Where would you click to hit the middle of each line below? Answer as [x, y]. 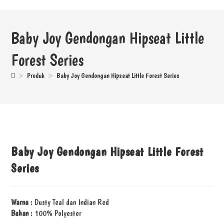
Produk [36, 75]
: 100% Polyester [55, 213]
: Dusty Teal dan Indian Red [69, 202]
